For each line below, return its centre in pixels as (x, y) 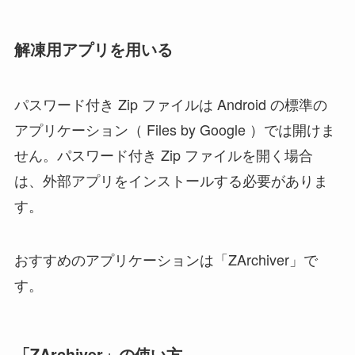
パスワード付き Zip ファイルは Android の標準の (170, 104)
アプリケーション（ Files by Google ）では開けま (174, 130)
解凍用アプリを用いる (93, 49)
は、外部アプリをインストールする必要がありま (171, 180)
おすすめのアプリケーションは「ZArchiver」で (166, 260)
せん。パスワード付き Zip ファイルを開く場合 (163, 155)
